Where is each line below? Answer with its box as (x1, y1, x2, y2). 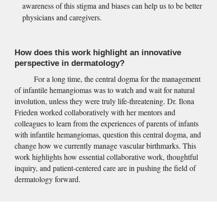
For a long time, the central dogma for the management (33, 73, 201, 84)
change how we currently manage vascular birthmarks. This (14, 140, 196, 151)
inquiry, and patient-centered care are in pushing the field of (14, 162, 196, 173)
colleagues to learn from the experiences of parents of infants (14, 118, 199, 128)
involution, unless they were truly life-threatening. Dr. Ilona (14, 95, 194, 106)
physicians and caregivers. (22, 12, 102, 23)
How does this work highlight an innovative (14, 48, 181, 58)
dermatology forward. (14, 173, 80, 184)
